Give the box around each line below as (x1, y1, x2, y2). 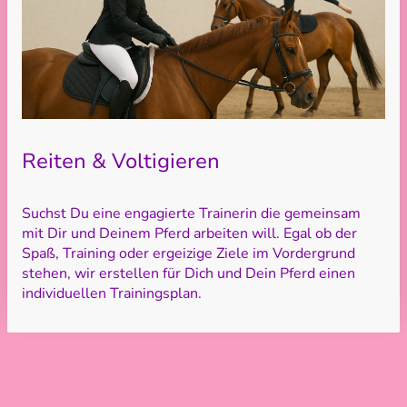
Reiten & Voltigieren (22, 147, 220, 175)
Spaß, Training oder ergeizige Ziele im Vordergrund (22, 243, 355, 263)
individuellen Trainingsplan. (22, 283, 202, 303)
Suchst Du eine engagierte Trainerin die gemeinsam (22, 203, 361, 223)
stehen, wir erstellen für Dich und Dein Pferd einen (22, 263, 355, 283)
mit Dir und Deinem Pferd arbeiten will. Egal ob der (22, 223, 357, 243)
